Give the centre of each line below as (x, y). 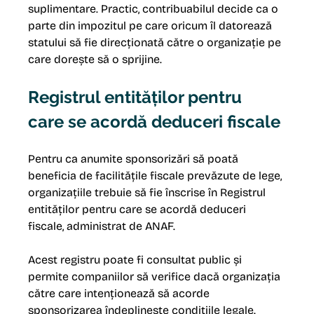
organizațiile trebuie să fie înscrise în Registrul (149, 193)
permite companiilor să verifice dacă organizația (156, 277)
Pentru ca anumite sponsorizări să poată (135, 159)
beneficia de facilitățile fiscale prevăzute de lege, (157, 176)
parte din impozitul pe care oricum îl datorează (152, 26)
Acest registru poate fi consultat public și (137, 260)
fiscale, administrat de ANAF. (102, 226)
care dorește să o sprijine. (95, 60)
